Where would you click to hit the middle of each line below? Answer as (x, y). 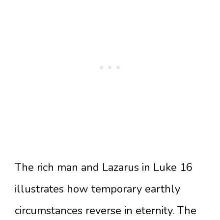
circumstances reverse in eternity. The (106, 211)
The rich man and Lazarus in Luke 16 (104, 167)
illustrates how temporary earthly (97, 189)
